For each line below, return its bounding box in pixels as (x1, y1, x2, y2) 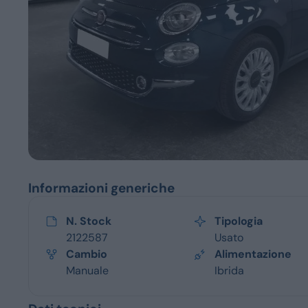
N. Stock (66, 213, 112, 228)
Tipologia (214, 213, 263, 228)
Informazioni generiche (28, 179, 175, 197)
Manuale (66, 263, 109, 278)
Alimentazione (214, 246, 292, 261)
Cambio (66, 246, 108, 261)
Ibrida (214, 263, 245, 278)
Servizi (28, 36, 102, 67)
